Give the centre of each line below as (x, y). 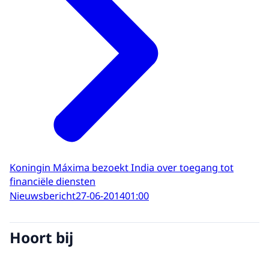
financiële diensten (53, 181)
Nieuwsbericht (43, 196)
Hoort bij (41, 237)
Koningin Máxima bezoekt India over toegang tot (122, 167)
